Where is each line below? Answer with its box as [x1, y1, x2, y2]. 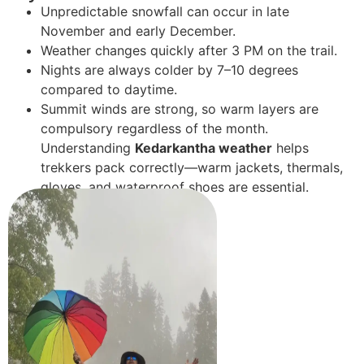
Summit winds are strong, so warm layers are [41, 101, 318, 118]
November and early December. [41, 23, 236, 40]
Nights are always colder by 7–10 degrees [41, 62, 298, 79]
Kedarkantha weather [135, 140, 272, 157]
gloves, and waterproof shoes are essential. [41, 179, 309, 196]
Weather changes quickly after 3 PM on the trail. [41, 42, 337, 59]
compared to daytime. [41, 81, 177, 98]
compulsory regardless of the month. [41, 120, 268, 137]
